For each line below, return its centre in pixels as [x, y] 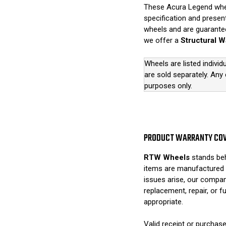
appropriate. [163, 202]
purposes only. [168, 86]
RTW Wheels [166, 157]
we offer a [162, 41]
